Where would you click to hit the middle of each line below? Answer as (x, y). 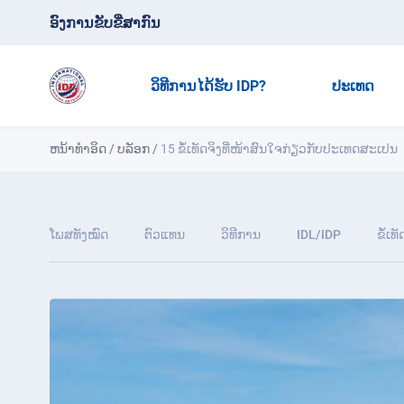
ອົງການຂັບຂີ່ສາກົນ (105, 23)
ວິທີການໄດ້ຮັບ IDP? (208, 86)
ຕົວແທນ (165, 234)
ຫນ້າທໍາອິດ (78, 149)
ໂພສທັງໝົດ (79, 234)
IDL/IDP (319, 234)
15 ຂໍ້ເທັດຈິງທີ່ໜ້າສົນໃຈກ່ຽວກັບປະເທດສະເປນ (279, 149)
